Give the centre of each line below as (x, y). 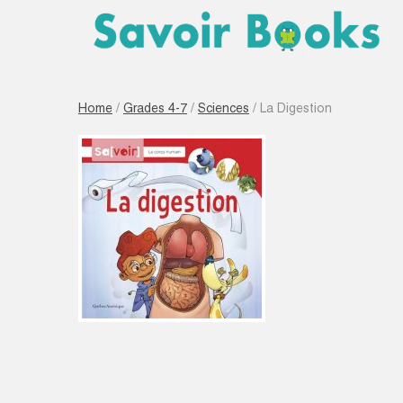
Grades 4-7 (155, 109)
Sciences (224, 109)
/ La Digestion (291, 109)
